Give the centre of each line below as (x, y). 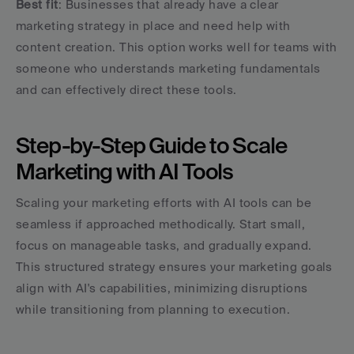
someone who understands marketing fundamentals (168, 68)
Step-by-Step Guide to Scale (151, 145)
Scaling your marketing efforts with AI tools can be (164, 203)
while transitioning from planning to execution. (153, 309)
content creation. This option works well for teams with (177, 47)
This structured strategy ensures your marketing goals (174, 267)
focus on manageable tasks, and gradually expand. (164, 245)
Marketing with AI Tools (125, 171)
